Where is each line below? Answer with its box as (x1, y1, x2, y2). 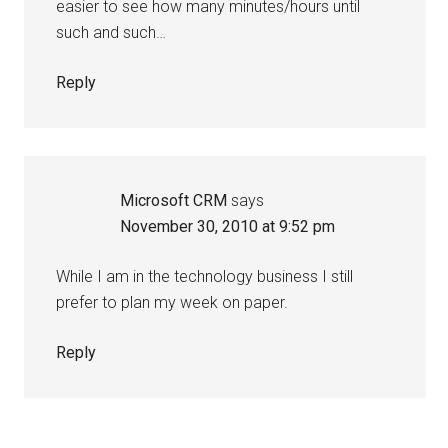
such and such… (56, 23, 167, 43)
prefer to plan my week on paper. (56, 293, 289, 313)
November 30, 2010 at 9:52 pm (120, 217, 336, 237)
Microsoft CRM (120, 191, 228, 211)
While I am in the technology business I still (56, 267, 354, 287)
